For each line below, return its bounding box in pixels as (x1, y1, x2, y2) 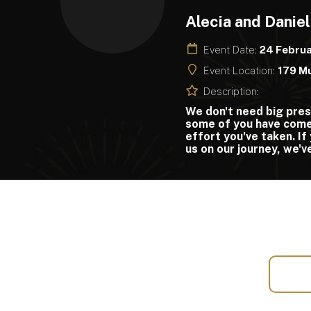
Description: (203, 85, 259, 97)
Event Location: (203, 64, 278, 76)
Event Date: (203, 43, 260, 56)
